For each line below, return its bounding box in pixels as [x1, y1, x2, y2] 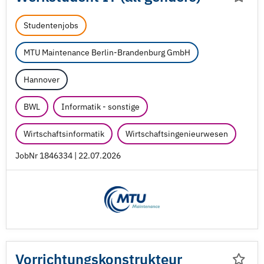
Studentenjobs [24, 20, 78, 31]
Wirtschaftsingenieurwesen [126, 128, 228, 139]
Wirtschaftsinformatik [24, 128, 104, 139]
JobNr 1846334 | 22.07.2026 [15, 150, 121, 161]
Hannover [24, 74, 60, 85]
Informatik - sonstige [61, 101, 140, 112]
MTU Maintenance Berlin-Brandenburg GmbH [24, 47, 190, 58]
